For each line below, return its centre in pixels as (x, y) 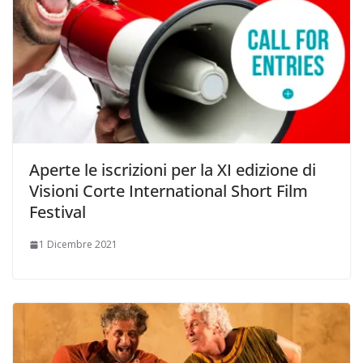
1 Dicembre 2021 (78, 245)
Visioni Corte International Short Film (169, 191)
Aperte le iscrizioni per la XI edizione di (173, 170)
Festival (58, 212)
